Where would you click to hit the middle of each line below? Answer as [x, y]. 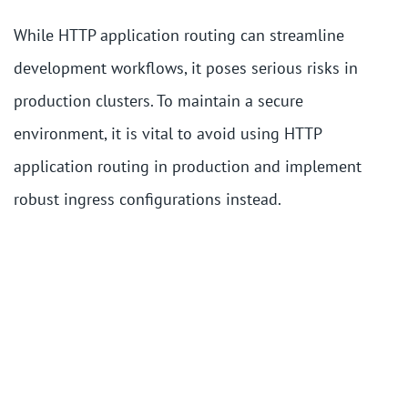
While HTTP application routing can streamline [179, 35]
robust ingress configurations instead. [148, 199]
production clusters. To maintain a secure [158, 101]
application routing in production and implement [188, 166]
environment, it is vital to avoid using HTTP [168, 133]
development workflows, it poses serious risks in [186, 68]
